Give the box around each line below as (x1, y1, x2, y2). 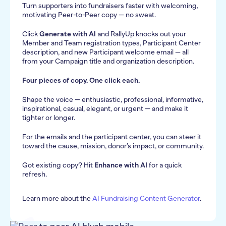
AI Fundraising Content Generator (92, 194, 200, 203)
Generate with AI (39, 30, 96, 38)
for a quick (147, 161, 182, 169)
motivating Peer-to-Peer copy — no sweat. (22, 11, 156, 19)
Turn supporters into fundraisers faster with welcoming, (22, 2, 198, 10)
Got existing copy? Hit (22, 161, 94, 169)
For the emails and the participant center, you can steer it (22, 133, 201, 141)
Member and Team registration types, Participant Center (22, 39, 201, 47)
